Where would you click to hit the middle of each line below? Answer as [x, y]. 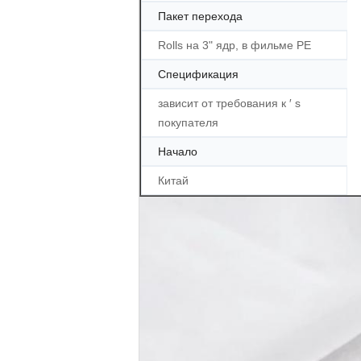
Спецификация [198, 74]
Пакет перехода [200, 16]
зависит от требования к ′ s [229, 103]
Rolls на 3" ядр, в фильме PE [234, 45]
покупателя [188, 122]
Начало [178, 151]
